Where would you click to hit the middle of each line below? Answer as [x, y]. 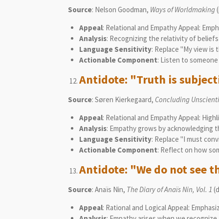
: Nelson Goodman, [121, 9]
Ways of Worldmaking [183, 9]
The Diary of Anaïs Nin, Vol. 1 [169, 189]
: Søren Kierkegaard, [123, 99]
